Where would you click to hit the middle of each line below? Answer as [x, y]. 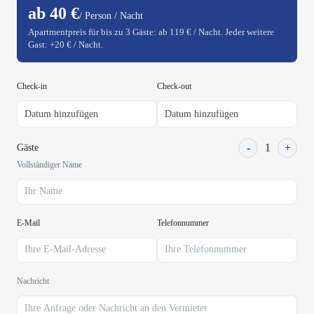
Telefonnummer [183, 223]
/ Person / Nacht [111, 16]
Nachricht [33, 281]
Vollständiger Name [49, 165]
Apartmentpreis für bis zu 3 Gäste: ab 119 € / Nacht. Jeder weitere [151, 32]
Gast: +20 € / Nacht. [66, 45]
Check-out [174, 86]
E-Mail [28, 223]
